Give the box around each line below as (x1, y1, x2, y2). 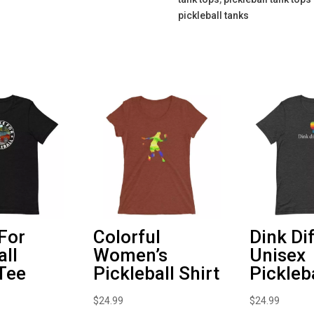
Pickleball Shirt (93, 263, 219, 285)
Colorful (93, 226, 161, 248)
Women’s (93, 245, 168, 266)
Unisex (249, 245, 306, 266)
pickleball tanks (177, 10, 249, 22)
